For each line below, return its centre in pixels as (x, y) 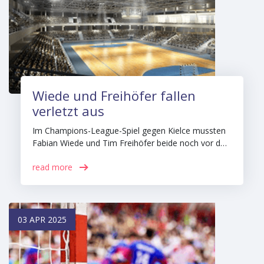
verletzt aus (68, 111)
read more (52, 167)
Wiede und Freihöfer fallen (114, 95)
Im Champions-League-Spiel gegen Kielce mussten (129, 131)
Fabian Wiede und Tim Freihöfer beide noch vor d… (130, 143)
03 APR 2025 (42, 220)
